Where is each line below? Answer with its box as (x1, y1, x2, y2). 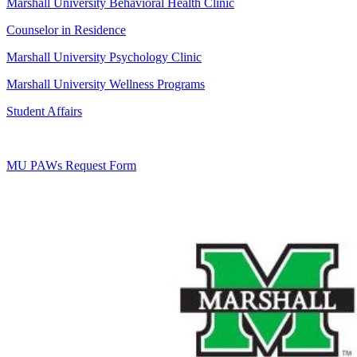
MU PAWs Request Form (6, 159, 136, 173)
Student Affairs (6, 104, 82, 119)
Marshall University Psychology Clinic (6, 50, 202, 65)
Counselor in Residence (6, 23, 126, 37)
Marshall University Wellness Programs (6, 77, 205, 92)
